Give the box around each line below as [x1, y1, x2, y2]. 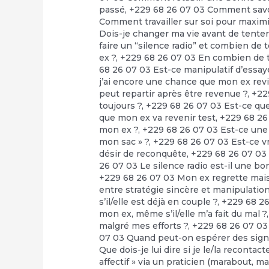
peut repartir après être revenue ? [99, 88, 248, 99]
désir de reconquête [99, 148, 187, 159]
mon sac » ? [99, 136, 150, 147]
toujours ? [99, 100, 142, 111]
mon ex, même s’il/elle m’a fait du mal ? [99, 208, 267, 219]
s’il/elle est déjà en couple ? [99, 196, 218, 207]
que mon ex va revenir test [99, 112, 216, 123]
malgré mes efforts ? [99, 220, 189, 231]
